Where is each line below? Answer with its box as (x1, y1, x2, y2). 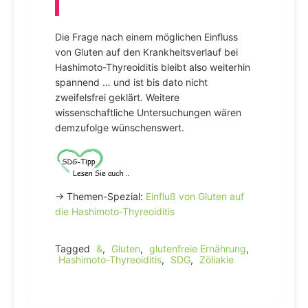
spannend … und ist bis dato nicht (55, 76, 208, 88)
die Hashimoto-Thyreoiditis (55, 206, 175, 217)
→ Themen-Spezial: (55, 190, 146, 202)
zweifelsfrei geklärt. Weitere (55, 91, 179, 103)
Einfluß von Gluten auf (146, 190, 244, 202)
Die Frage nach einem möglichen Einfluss (55, 31, 238, 43)
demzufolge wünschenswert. (55, 122, 184, 133)
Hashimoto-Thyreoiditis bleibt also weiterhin (55, 61, 250, 73)
